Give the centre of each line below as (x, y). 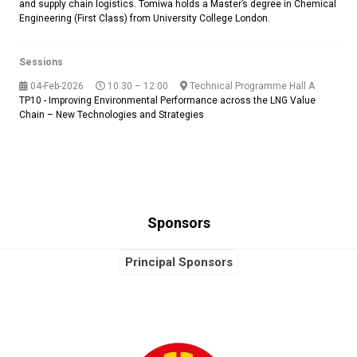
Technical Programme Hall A (251, 86)
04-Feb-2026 (56, 86)
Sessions (41, 63)
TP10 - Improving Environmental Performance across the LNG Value (167, 101)
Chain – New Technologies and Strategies (112, 115)
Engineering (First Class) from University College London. (145, 19)
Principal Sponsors (178, 263)
